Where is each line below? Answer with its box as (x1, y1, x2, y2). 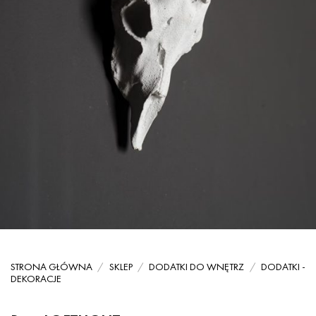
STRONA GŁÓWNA (11, 260, 92, 274)
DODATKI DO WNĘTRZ (149, 260, 245, 274)
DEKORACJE (11, 272, 61, 286)
